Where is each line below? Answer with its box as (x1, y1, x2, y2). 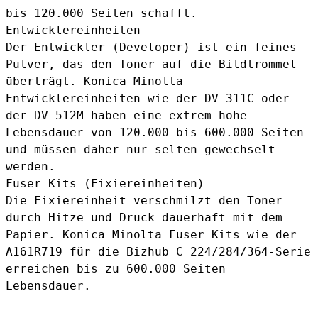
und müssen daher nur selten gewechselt (6, 143, 275, 157)
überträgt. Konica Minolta (6, 75, 183, 89)
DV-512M (34, 109, 84, 123)
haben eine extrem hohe (84, 109, 247, 123)
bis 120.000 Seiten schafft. (6, 6, 197, 21)
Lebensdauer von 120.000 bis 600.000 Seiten (6, 126, 304, 140)
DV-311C (204, 92, 254, 106)
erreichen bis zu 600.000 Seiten (6, 262, 226, 276)
